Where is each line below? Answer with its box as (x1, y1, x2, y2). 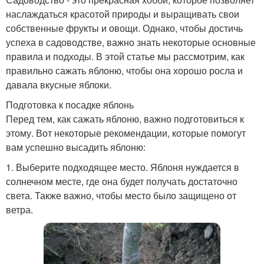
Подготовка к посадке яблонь (6, 98, 134, 112)
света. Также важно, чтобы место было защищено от (6, 189, 236, 203)
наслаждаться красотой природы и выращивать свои (6, 7, 239, 21)
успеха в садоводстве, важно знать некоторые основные (6, 35, 256, 49)
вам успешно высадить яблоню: (6, 140, 146, 154)
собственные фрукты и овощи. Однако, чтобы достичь (6, 21, 243, 35)
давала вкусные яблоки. (6, 78, 111, 92)
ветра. (6, 203, 33, 217)
